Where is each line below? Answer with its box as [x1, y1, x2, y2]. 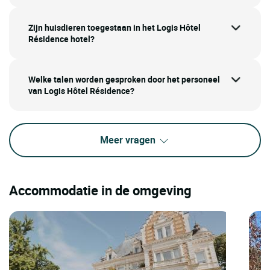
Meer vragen [100, 133, 158, 147]
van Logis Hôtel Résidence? [28, 85, 134, 97]
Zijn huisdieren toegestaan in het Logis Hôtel [28, 22, 201, 34]
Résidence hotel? [28, 33, 95, 45]
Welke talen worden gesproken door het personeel [28, 74, 220, 86]
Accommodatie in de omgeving [9, 181, 192, 199]
